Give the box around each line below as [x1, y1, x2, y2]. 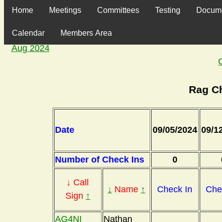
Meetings [49, 6, 81, 15]
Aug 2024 [11, 43, 50, 54]
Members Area [60, 29, 112, 38]
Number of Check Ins [55, 155, 144, 165]
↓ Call [66, 177, 89, 188]
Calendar [12, 29, 45, 38]
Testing [155, 6, 180, 15]
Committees [97, 6, 139, 15]
